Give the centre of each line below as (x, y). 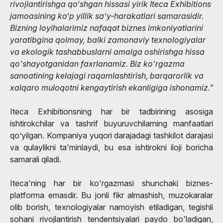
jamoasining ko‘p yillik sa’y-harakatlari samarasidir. (107, 16)
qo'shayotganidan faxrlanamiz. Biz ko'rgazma (97, 63)
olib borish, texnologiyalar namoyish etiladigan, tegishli (111, 207)
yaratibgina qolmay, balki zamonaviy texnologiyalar (108, 40)
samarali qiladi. (36, 159)
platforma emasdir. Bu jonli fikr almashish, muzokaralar (111, 195)
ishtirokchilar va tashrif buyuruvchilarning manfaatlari (111, 123)
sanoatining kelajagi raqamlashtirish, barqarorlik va (107, 75)
